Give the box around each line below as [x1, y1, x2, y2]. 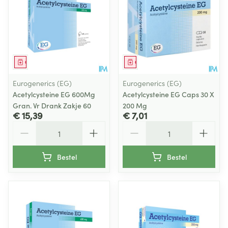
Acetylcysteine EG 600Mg [13, 89, 95, 99]
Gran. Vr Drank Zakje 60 [13, 100, 91, 110]
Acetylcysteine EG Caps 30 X [123, 89, 214, 99]
